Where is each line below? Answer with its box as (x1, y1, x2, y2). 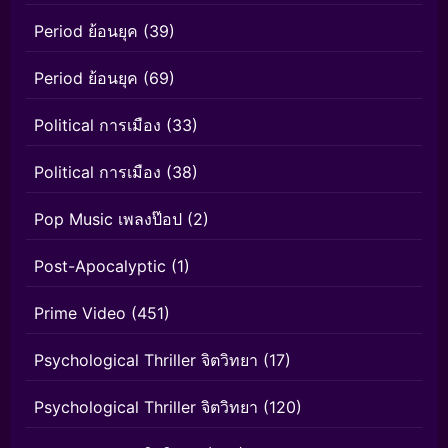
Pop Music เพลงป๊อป (34, 209, 182, 230)
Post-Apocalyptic (34, 256, 166, 277)
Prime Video (34, 303, 126, 324)
